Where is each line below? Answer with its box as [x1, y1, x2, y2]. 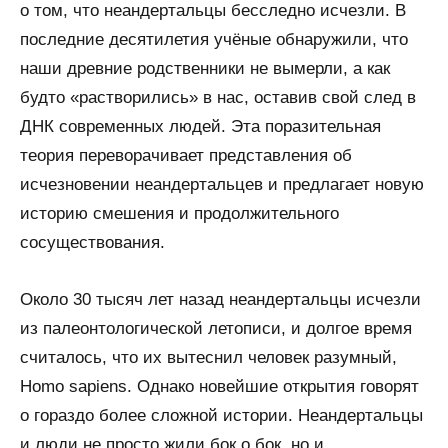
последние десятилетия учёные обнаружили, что [20, 29, 408, 49]
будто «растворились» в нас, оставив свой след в [20, 87, 416, 107]
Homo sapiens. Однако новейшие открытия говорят [20, 376, 419, 396]
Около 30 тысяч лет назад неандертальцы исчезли [20, 289, 421, 309]
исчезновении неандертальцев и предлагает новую [20, 174, 424, 194]
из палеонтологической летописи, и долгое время [20, 318, 412, 338]
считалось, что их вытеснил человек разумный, [20, 347, 397, 367]
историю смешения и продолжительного [20, 203, 339, 223]
